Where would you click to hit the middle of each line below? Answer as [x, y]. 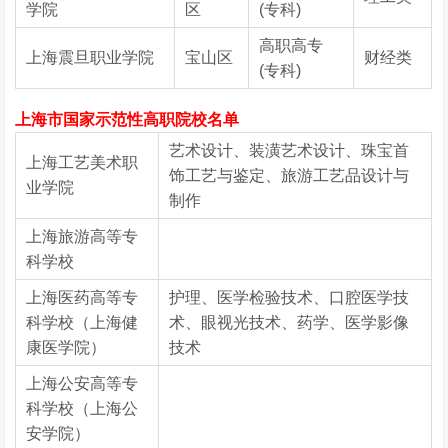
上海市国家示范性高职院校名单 [127, 119]
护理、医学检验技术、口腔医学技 [289, 297]
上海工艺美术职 [82, 162]
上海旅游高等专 [82, 236]
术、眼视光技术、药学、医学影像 [289, 322]
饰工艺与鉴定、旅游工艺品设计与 [289, 175]
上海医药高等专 [82, 297]
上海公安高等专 [82, 383]
